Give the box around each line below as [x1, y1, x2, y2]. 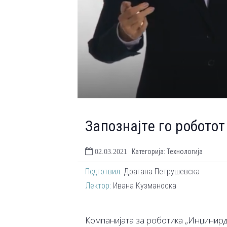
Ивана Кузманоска [111, 181, 176, 191]
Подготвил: [85, 167, 122, 177]
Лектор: [85, 181, 111, 191]
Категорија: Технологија [132, 147, 203, 156]
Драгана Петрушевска [122, 167, 200, 177]
